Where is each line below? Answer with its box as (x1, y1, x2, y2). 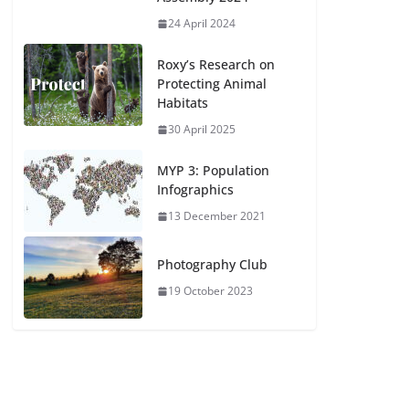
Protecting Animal (157, 75, 267, 92)
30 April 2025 (168, 121, 236, 137)
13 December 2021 (168, 208, 267, 224)
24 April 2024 (168, 16, 236, 31)
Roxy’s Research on (157, 56, 276, 73)
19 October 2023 (168, 283, 254, 299)
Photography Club (157, 256, 268, 273)
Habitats (157, 94, 209, 111)
